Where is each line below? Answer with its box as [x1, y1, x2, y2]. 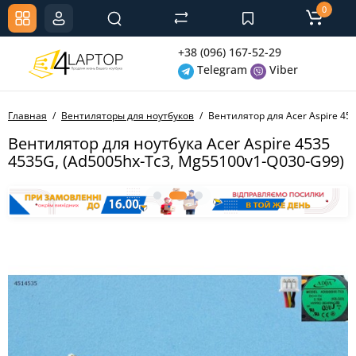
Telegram [194, 62, 247, 78]
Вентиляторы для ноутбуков [61, 109, 194, 122]
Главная [8, 109, 47, 122]
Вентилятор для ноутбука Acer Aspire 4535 [8, 133, 330, 154]
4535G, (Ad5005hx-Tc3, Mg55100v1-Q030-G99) [8, 150, 344, 172]
